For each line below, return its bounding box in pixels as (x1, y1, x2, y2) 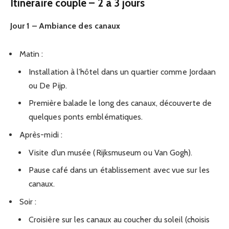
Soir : (19, 196, 37, 207)
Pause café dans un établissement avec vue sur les (29, 165, 210, 175)
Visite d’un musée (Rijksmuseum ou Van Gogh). (29, 147, 193, 157)
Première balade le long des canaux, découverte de (29, 98, 212, 108)
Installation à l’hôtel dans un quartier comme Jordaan (29, 66, 216, 77)
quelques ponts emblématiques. (29, 111, 143, 122)
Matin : (19, 49, 43, 59)
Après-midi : (19, 129, 62, 140)
